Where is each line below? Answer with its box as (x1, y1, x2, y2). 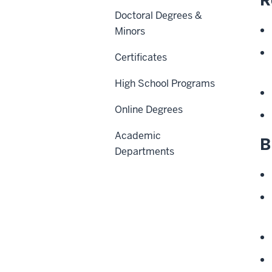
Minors (115, 24, 145, 38)
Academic (115, 129, 161, 142)
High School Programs (115, 76, 215, 90)
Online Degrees (115, 103, 183, 116)
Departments (115, 144, 174, 158)
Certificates (115, 50, 167, 64)
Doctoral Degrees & (115, 8, 202, 22)
